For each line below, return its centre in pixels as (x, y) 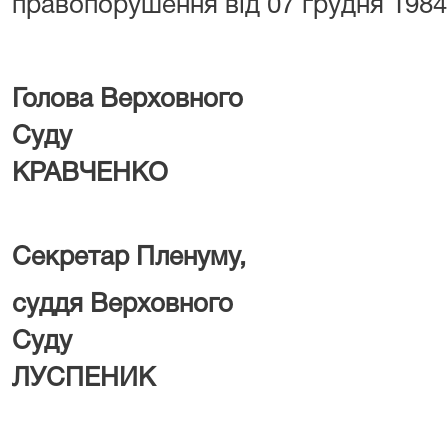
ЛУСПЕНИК (83, 379)
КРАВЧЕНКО (90, 174)
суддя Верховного (122, 305)
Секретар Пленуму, (129, 258)
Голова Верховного (127, 100)
